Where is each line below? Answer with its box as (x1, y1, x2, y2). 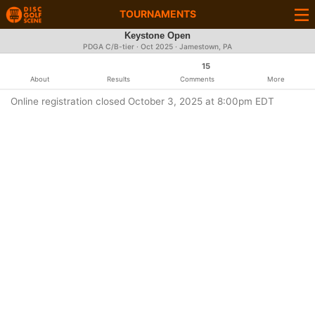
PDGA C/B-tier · (83, 42, 141, 51)
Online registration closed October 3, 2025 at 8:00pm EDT (11, 96, 274, 107)
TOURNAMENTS (119, 8, 196, 20)
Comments (179, 75, 214, 83)
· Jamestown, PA (173, 42, 232, 51)
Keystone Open (124, 30, 191, 41)
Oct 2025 (141, 42, 173, 51)
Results (106, 75, 130, 83)
